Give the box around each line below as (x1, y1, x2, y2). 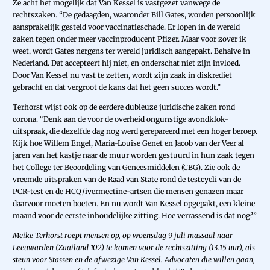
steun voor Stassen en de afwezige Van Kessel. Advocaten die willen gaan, (13, 255, 255, 265)
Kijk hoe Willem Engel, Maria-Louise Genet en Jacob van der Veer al (13, 139, 244, 148)
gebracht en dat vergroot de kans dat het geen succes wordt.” (13, 83, 221, 92)
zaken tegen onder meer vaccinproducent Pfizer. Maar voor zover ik (13, 34, 246, 44)
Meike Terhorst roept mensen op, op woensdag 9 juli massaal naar (13, 231, 233, 240)
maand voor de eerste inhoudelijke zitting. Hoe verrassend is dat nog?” (13, 211, 257, 221)
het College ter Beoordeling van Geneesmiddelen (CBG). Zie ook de (13, 163, 240, 172)
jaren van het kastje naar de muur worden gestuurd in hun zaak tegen (13, 151, 254, 160)
